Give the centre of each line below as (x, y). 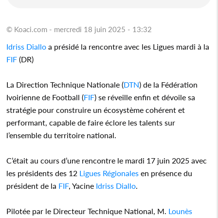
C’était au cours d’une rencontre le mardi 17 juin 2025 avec (107, 160)
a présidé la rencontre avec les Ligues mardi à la (128, 46)
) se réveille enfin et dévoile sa (145, 97)
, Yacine (82, 185)
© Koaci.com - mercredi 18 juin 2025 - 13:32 (79, 29)
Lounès (181, 211)
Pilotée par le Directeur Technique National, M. (88, 211)
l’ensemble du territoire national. (62, 135)
